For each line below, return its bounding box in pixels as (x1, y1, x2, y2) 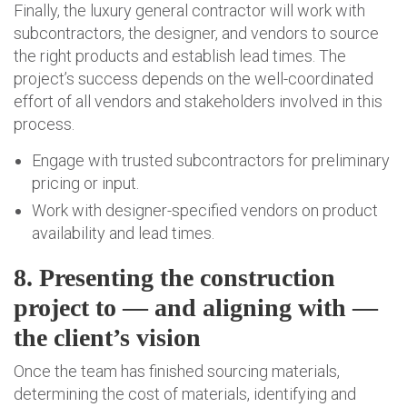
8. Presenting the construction (14, 263, 335, 293)
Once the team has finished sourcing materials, (14, 362, 340, 382)
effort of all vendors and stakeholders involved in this (14, 92, 382, 112)
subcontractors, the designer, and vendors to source (14, 24, 379, 44)
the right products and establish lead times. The (14, 46, 346, 66)
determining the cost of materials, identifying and (14, 384, 356, 404)
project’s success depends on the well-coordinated (14, 69, 373, 89)
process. (14, 114, 74, 134)
